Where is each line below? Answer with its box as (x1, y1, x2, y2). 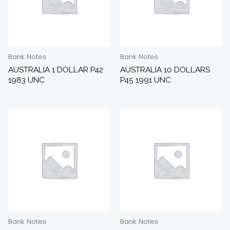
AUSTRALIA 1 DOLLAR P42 (8, 64, 103, 74)
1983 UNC (8, 74, 45, 85)
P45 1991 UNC (120, 74, 171, 85)
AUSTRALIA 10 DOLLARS (120, 64, 210, 74)
